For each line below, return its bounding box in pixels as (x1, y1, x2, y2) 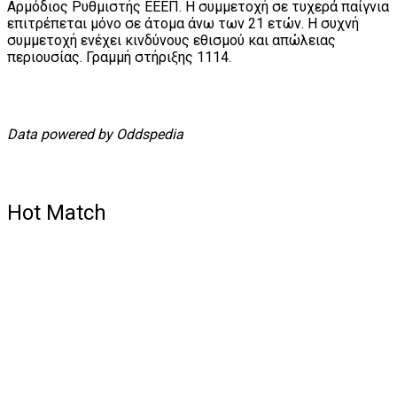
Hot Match (7, 200, 106, 226)
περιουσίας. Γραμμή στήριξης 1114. (7, 49, 231, 66)
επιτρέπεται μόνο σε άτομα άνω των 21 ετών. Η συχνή (7, 15, 359, 33)
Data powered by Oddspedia (7, 126, 183, 144)
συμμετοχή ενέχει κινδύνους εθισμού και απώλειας (7, 32, 336, 50)
